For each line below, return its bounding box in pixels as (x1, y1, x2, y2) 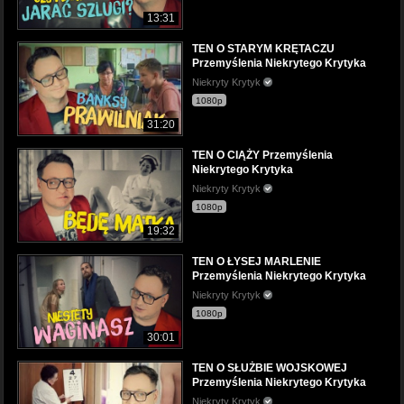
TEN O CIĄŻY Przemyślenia (192, 149, 333, 162)
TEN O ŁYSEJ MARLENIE (192, 255, 321, 269)
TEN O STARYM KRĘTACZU (192, 41, 335, 55)
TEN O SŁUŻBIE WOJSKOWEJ (192, 362, 347, 375)
